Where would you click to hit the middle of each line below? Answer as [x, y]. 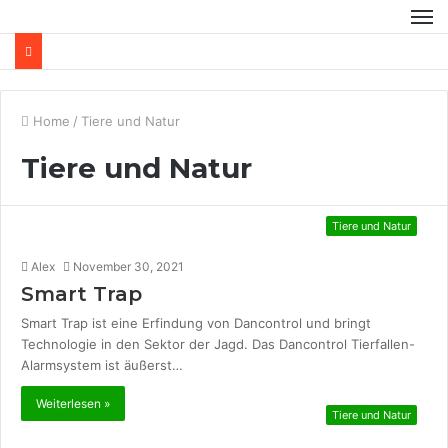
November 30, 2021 [128, 266]
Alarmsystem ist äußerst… [102, 365]
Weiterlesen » [73, 403]
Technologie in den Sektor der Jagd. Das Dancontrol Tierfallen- [218, 344]
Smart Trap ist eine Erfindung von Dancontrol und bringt [196, 323]
